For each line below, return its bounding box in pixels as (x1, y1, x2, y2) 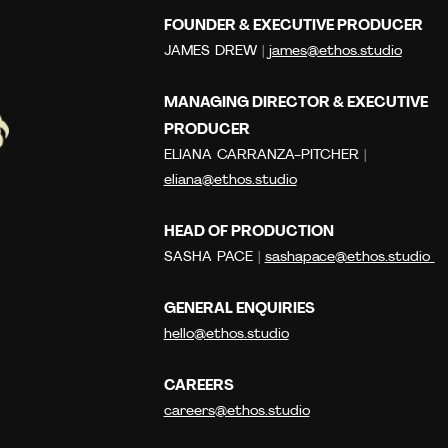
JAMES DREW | (163, 44, 269, 59)
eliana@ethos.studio (163, 173, 297, 188)
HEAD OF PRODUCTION (163, 221, 334, 240)
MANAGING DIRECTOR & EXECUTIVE (163, 92, 428, 111)
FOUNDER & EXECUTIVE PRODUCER (163, 15, 423, 34)
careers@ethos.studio (163, 404, 310, 419)
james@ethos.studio (268, 44, 402, 59)
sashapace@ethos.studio (264, 250, 430, 265)
